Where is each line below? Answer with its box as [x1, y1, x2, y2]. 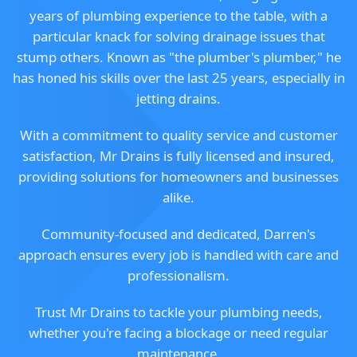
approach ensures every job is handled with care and [18, 245, 339, 265]
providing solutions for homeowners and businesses [18, 167, 339, 186]
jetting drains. [136, 89, 221, 108]
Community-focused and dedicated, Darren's [41, 225, 316, 244]
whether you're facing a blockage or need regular [29, 324, 328, 343]
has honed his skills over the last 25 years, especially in [12, 69, 345, 88]
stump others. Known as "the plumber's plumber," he [16, 48, 341, 67]
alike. [163, 188, 194, 207]
